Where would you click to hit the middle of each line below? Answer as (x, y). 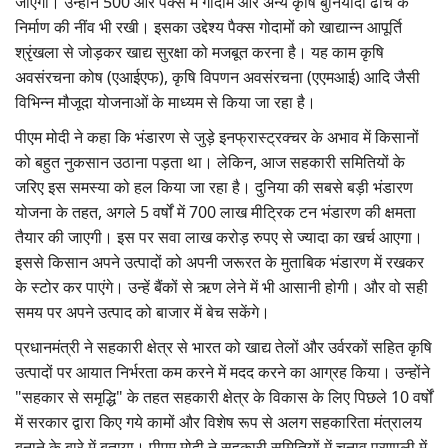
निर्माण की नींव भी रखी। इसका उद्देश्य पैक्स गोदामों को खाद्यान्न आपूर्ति (208, 27)
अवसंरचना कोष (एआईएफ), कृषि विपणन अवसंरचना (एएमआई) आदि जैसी (217, 77)
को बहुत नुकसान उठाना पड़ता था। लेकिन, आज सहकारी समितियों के (210, 162)
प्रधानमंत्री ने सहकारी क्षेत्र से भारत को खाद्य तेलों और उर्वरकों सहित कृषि (223, 347)
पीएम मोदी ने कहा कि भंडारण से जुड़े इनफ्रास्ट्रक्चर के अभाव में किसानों (217, 137)
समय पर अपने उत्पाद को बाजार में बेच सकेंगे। (144, 312)
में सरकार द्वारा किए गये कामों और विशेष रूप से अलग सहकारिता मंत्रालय (218, 422)
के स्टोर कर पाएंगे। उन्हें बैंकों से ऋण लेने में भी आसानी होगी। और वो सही (221, 287)
